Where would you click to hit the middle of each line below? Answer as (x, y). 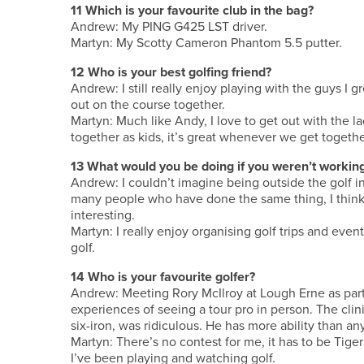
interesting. (103, 215)
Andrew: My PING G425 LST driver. (169, 26)
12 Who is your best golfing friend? (171, 72)
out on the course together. (148, 104)
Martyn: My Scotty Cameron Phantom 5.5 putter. (206, 43)
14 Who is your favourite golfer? (163, 277)
